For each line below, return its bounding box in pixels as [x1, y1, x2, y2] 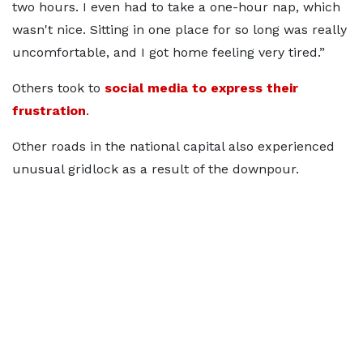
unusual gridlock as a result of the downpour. [12, 161, 299, 177]
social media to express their [100, 80, 298, 96]
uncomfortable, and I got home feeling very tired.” [12, 45, 325, 60]
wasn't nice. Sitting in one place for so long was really [12, 22, 347, 37]
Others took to [12, 80, 100, 96]
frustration [12, 103, 86, 118]
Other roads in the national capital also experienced [12, 139, 335, 154]
